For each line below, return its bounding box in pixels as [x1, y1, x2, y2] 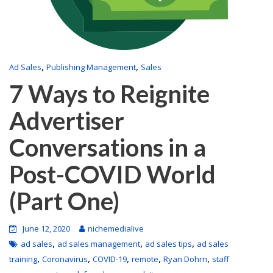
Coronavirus [42, 253, 88, 264]
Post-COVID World [9, 160, 216, 189]
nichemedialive [88, 223, 144, 234]
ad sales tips [145, 238, 192, 249]
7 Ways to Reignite [9, 79, 210, 108]
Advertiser [9, 106, 124, 135]
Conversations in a [9, 133, 206, 162]
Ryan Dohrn [163, 253, 207, 264]
